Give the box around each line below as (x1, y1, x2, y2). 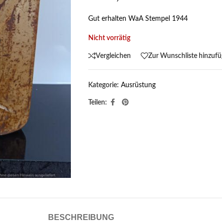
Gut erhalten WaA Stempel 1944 (88, 15, 188, 22)
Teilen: (88, 99, 107, 106)
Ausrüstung (120, 82, 156, 89)
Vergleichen (95, 52, 131, 59)
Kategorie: (88, 82, 119, 89)
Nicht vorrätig (88, 35, 130, 42)
